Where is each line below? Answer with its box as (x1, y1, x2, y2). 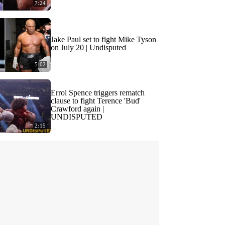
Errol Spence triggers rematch (51, 88, 145, 97)
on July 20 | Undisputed (51, 43, 126, 52)
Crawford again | (51, 104, 104, 113)
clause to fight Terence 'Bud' (51, 96, 141, 105)
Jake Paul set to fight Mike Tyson (51, 35, 156, 44)
